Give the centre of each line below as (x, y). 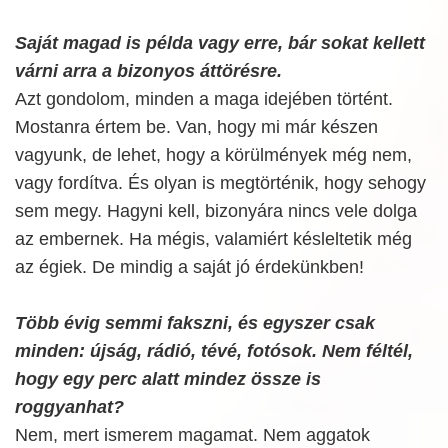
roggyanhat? (69, 407)
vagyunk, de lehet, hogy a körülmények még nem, (213, 155)
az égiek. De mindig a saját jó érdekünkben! (189, 267)
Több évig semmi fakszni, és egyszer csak (195, 323)
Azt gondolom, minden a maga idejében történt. (204, 99)
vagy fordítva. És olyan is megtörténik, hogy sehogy (220, 183)
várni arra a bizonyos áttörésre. (148, 71)
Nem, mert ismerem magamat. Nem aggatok (192, 435)
